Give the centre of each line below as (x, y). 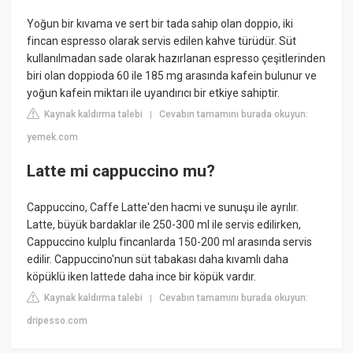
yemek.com (53, 137)
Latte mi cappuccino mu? (121, 171)
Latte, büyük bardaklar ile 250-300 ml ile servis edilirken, (164, 224)
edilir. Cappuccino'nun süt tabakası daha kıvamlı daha (158, 259)
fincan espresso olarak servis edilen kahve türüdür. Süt (162, 41)
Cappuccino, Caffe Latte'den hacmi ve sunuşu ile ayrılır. (163, 207)
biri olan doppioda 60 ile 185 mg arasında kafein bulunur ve (172, 75)
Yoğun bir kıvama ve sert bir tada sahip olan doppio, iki (160, 23)
